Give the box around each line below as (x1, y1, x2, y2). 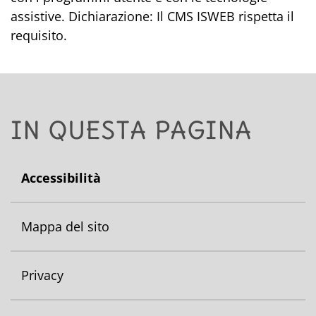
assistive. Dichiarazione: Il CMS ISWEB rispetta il (11, 8, 294, 25)
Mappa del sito (21, 218, 109, 235)
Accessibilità (21, 169, 101, 186)
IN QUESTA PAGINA (11, 114, 252, 145)
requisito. (11, 27, 67, 44)
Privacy (21, 267, 63, 284)
